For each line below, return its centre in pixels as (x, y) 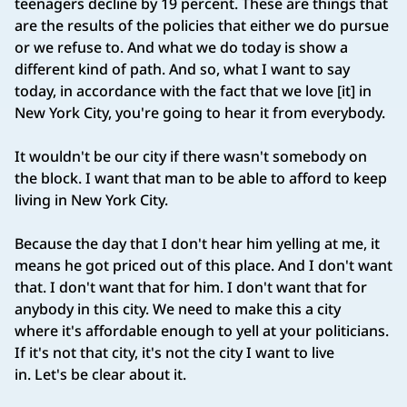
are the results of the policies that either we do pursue (202, 26)
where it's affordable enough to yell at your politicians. (202, 331)
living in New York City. (95, 200)
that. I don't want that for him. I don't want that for (191, 288)
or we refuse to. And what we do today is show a (181, 48)
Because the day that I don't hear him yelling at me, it (197, 244)
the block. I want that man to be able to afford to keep (201, 179)
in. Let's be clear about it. (104, 375)
